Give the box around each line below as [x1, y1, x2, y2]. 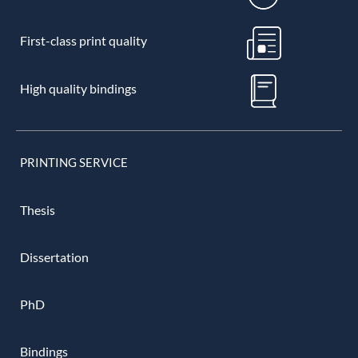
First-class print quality [19, 32, 147, 48]
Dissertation [20, 249, 89, 265]
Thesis [20, 201, 55, 217]
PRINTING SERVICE [20, 154, 128, 169]
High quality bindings [19, 80, 137, 96]
